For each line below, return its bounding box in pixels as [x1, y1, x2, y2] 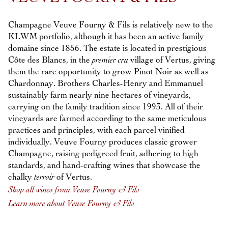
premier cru [92, 55, 128, 65]
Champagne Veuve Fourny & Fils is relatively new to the [8, 20, 213, 30]
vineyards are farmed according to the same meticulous [8, 114, 207, 123]
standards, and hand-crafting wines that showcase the [8, 161, 201, 170]
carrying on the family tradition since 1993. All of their [8, 102, 203, 111]
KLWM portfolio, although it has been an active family [8, 32, 204, 41]
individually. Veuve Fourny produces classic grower [8, 137, 197, 147]
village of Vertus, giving [128, 55, 216, 65]
